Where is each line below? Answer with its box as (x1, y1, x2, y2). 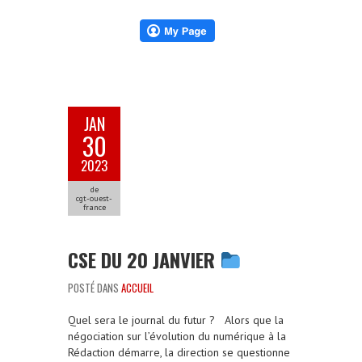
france (82, 201, 106, 213)
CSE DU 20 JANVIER (68, 244, 220, 274)
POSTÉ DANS (68, 279, 121, 296)
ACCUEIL (121, 279, 154, 296)
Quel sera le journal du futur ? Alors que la (68, 312, 284, 327)
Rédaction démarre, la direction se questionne (68, 344, 290, 360)
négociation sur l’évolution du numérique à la (68, 328, 286, 343)
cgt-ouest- (76, 192, 112, 204)
